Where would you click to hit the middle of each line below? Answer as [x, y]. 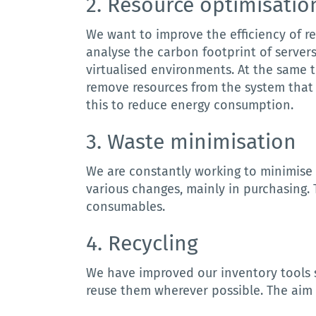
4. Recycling [142, 243]
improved [167, 273]
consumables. [126, 207]
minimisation [233, 142]
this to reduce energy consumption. [190, 105]
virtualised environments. [162, 70]
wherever [182, 291]
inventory [249, 273]
